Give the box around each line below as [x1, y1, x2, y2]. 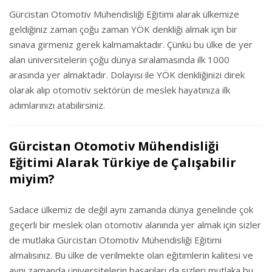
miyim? [9, 171, 55, 187]
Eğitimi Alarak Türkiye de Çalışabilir [9, 154, 236, 171]
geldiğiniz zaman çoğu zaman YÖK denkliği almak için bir [9, 23, 237, 35]
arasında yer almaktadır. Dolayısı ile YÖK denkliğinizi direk [9, 69, 245, 81]
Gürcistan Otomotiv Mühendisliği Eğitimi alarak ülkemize [9, 8, 239, 20]
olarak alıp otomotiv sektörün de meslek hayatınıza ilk [9, 84, 230, 96]
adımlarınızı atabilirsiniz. [9, 99, 105, 111]
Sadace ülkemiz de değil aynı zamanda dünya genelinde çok [9, 203, 253, 216]
